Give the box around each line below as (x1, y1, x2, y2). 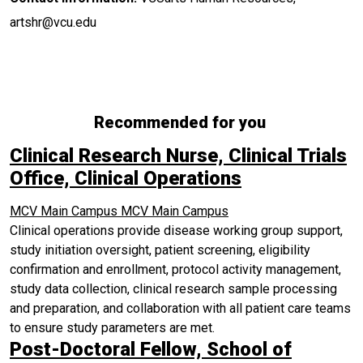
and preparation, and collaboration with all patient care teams (10, 301, 351, 316)
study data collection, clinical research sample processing (10, 281, 337, 297)
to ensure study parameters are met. (10, 320, 215, 335)
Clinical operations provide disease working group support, (10, 223, 343, 238)
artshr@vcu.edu (10, 14, 96, 30)
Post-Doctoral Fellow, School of (10, 338, 292, 361)
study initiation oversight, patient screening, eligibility (10, 242, 310, 258)
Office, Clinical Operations (10, 167, 241, 190)
